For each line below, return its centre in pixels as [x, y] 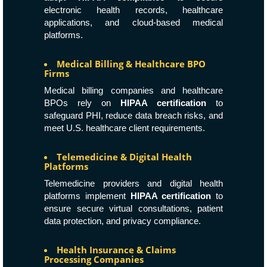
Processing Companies [94, 259]
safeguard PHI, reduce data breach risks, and [133, 115]
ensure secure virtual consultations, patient [133, 208]
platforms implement [87, 196]
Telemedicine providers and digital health [133, 183]
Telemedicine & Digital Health [124, 157]
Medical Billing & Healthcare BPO [131, 64]
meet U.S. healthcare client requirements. [125, 128]
